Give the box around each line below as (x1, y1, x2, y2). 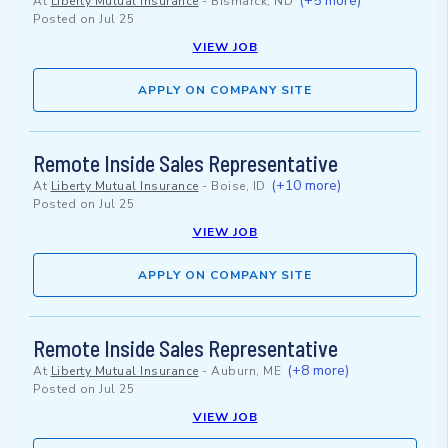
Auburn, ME (211, 363, 281, 380)
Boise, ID (211, 178, 266, 195)
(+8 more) (286, 361, 349, 381)
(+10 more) (271, 176, 341, 196)
